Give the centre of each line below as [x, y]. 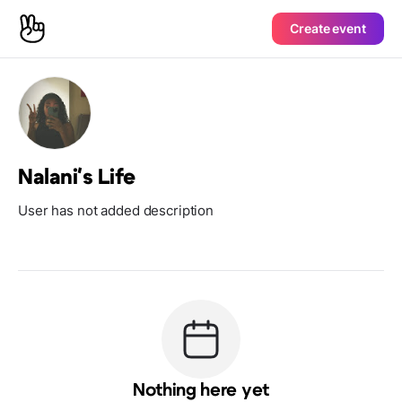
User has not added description [116, 210]
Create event [328, 28]
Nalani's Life [77, 178]
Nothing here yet [201, 390]
